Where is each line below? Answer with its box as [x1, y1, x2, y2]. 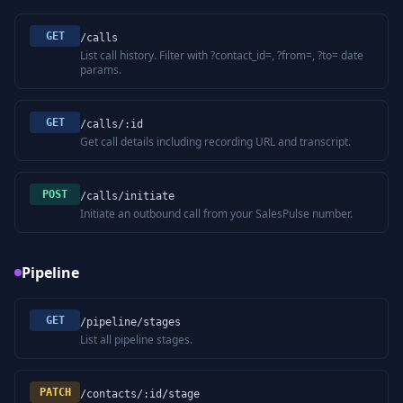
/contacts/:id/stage [80, 388, 200, 400]
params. [80, 62, 121, 77]
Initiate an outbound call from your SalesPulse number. [80, 206, 353, 221]
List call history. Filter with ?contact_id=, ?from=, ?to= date [80, 48, 363, 63]
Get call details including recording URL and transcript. [80, 134, 351, 149]
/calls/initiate [80, 190, 175, 202]
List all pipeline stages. [80, 332, 193, 347]
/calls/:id [80, 118, 143, 130]
